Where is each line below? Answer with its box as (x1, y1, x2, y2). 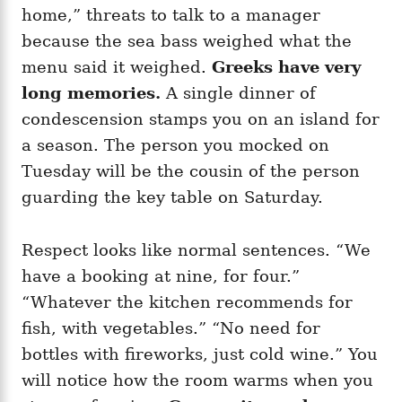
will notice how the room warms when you (22, 371, 373, 390)
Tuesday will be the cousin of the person (22, 162, 360, 181)
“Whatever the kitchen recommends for (22, 293, 353, 312)
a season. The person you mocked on (22, 135, 329, 155)
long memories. (22, 83, 161, 103)
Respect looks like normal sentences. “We (22, 240, 371, 260)
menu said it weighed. (22, 57, 212, 77)
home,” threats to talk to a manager (22, 5, 320, 25)
